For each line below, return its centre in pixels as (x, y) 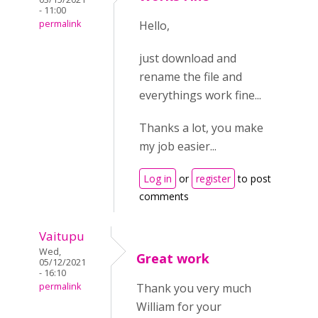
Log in (158, 179)
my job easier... (178, 146)
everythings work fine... (200, 95)
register (213, 179)
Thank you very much (194, 288)
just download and (188, 58)
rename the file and (191, 77)
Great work (173, 258)
